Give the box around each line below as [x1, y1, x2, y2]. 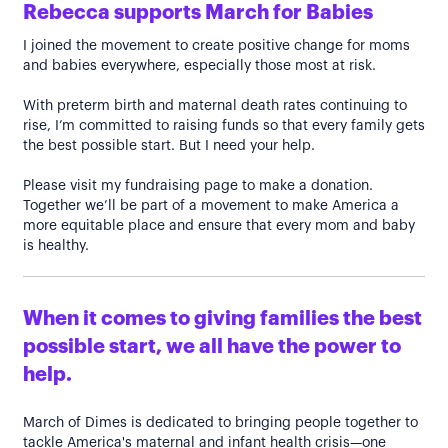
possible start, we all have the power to [23, 337, 401, 357]
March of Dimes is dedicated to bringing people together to [23, 416, 418, 430]
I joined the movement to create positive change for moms [23, 39, 410, 53]
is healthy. [23, 239, 89, 253]
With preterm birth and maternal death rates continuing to [23, 99, 407, 113]
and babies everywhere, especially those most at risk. [23, 59, 376, 73]
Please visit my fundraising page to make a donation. [23, 179, 373, 193]
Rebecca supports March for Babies [23, 3, 373, 23]
